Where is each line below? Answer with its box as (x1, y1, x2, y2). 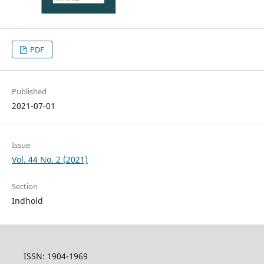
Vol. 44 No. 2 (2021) (11, 154, 88, 166)
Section (11, 181, 38, 192)
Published (11, 86, 47, 97)
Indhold (11, 195, 43, 207)
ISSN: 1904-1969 (23, 250, 88, 262)
